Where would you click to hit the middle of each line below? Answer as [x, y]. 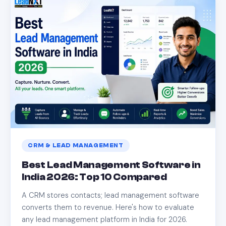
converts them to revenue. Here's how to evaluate [108, 207]
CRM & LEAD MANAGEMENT [76, 145]
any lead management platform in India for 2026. [104, 219]
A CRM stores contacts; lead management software [110, 195]
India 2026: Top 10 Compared [94, 177]
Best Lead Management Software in [111, 165]
